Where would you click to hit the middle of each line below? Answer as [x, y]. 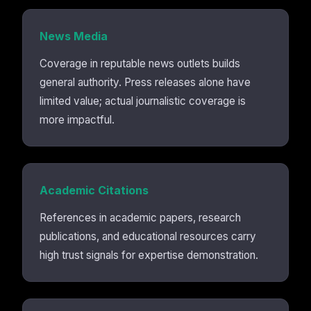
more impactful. [77, 120]
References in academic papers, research [140, 218]
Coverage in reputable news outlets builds [140, 64]
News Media [74, 36]
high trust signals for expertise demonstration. [149, 255]
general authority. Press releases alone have [145, 82]
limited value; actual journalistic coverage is [143, 101]
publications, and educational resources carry [148, 236]
